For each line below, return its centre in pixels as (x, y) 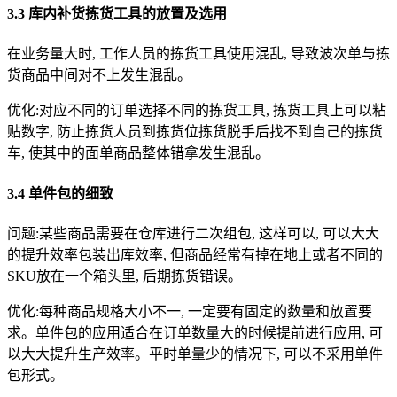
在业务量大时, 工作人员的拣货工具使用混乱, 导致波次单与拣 (198, 54)
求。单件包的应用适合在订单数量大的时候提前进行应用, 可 (195, 332)
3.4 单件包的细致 (60, 193)
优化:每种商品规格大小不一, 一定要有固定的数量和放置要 (190, 311)
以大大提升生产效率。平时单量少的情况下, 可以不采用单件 (195, 354)
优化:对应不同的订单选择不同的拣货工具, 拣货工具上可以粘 (197, 111)
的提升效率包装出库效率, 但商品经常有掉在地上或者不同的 (195, 254)
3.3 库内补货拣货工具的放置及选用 (117, 14)
